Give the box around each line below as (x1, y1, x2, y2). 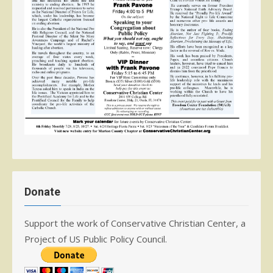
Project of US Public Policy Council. (24, 232, 167, 245)
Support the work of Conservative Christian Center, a (24, 216, 246, 229)
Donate (24, 185, 60, 198)
